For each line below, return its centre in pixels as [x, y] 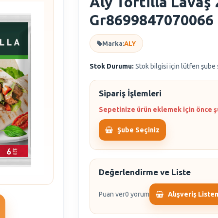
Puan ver [112, 194]
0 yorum [137, 194]
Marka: [113, 43]
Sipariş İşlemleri [130, 93]
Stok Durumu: [112, 66]
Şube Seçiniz [139, 130]
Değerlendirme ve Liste [145, 172]
